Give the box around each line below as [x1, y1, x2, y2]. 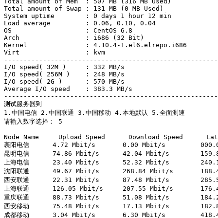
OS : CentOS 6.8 [4, 27, 132, 35]
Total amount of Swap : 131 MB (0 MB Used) [4, 5, 163, 13]
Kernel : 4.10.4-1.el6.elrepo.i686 [4, 41, 187, 49]
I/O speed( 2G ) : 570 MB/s [4, 78, 125, 86]
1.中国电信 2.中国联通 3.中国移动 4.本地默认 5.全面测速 [4, 109, 185, 117]
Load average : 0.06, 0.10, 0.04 [4, 19, 156, 27]
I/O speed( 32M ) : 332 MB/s [4, 63, 125, 71]
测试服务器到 [4, 100, 42, 108]
